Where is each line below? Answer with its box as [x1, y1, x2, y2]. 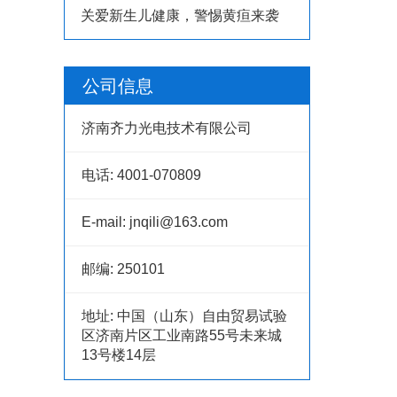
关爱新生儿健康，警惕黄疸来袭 [81, 7, 279, 23]
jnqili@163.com [129, 214, 228, 230]
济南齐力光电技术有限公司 [82, 120, 252, 136]
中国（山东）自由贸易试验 [117, 307, 287, 323]
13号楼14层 [82, 346, 156, 362]
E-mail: [82, 214, 129, 230]
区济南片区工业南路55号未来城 [82, 327, 282, 343]
